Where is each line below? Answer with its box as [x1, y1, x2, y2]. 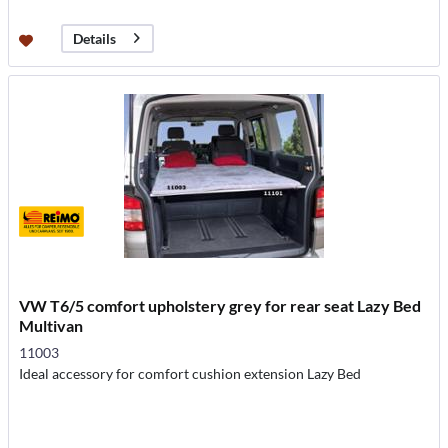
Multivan [19, 316, 84, 336]
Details [73, 29, 117, 47]
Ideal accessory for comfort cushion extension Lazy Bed [19, 365, 362, 383]
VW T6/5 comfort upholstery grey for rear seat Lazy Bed [19, 296, 422, 316]
